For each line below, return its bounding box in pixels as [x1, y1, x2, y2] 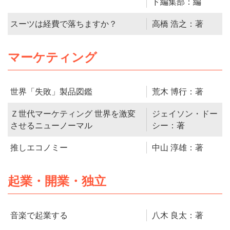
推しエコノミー [10, 143, 68, 152]
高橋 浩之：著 [152, 20, 204, 29]
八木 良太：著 [152, 211, 204, 220]
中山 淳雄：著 [152, 143, 204, 152]
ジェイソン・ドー [152, 109, 218, 119]
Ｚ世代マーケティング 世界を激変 [10, 109, 136, 119]
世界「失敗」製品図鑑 [10, 87, 92, 97]
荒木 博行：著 [152, 87, 204, 97]
